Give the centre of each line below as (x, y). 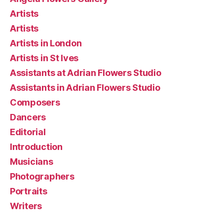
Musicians (32, 161)
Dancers (28, 117)
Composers (35, 102)
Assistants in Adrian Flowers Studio (85, 87)
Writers (26, 206)
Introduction (36, 147)
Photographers (42, 176)
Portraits (29, 191)
